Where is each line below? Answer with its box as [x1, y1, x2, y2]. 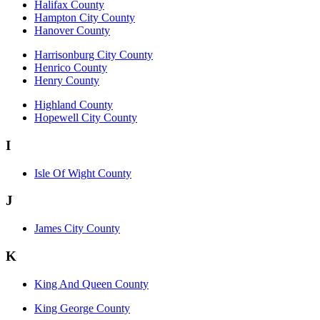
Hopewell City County [34, 111, 137, 124]
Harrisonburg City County [34, 49, 153, 61]
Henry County [34, 74, 99, 87]
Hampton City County [34, 11, 135, 24]
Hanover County [34, 24, 110, 37]
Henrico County [34, 61, 107, 74]
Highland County [34, 99, 113, 111]
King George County [34, 301, 130, 314]
